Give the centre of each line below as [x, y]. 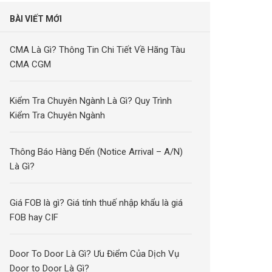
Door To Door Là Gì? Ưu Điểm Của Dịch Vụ [95, 254]
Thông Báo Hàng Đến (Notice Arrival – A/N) [97, 152]
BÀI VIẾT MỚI [36, 19]
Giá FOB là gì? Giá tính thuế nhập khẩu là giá [97, 203]
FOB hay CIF [34, 217]
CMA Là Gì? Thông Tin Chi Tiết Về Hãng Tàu [98, 50]
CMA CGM [31, 64]
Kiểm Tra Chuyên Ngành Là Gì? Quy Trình [91, 101]
